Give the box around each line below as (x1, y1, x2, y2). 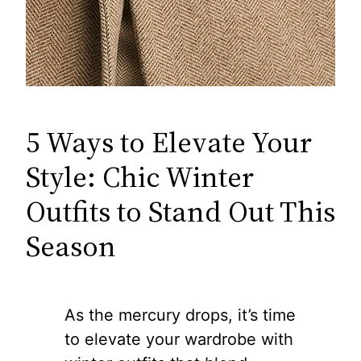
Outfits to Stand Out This (26, 191, 335, 232)
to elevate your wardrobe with (64, 329, 293, 349)
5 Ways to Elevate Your (26, 122, 312, 163)
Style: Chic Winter (26, 156, 254, 197)
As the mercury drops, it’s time (64, 305, 296, 325)
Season (26, 226, 116, 267)
